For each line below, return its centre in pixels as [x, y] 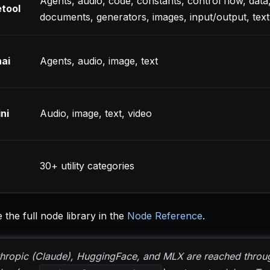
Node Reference [165, 216]
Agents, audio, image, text [99, 61]
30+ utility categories [87, 166]
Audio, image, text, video [96, 113]
